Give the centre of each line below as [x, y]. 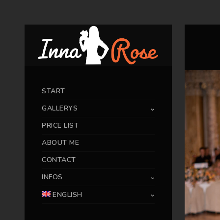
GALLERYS [60, 108]
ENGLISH [68, 194]
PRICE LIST [60, 125]
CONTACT [59, 160]
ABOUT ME [60, 142]
